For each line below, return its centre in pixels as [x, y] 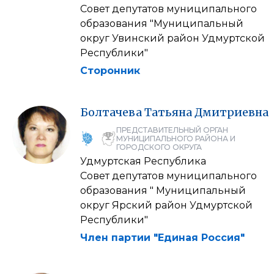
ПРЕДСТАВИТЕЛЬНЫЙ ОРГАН [172, 130]
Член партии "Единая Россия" [162, 237]
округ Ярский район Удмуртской [166, 205]
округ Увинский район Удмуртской [172, 38]
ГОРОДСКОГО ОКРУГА [159, 147]
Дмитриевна [231, 112]
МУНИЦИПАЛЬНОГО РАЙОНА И [176, 138]
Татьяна [168, 112]
